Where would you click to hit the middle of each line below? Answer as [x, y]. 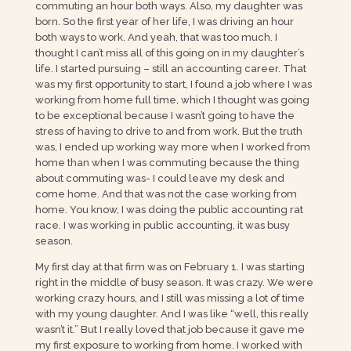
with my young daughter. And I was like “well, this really [172, 314]
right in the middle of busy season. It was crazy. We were [174, 282]
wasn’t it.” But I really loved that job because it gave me [170, 329]
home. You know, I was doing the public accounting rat [169, 210]
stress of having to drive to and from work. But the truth [168, 131]
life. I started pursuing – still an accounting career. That [170, 69]
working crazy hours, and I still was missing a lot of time [170, 298]
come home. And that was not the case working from [166, 194]
